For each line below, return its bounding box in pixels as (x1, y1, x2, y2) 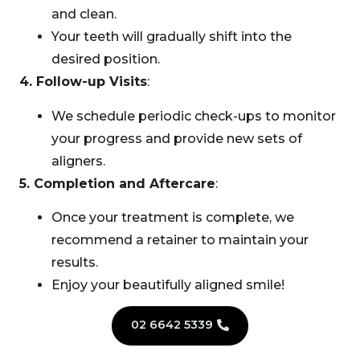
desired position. (51, 51, 160, 67)
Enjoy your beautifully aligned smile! (51, 277, 284, 293)
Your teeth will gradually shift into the (51, 29, 292, 45)
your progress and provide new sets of (51, 130, 302, 146)
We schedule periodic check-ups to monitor (51, 108, 336, 124)
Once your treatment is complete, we (51, 210, 294, 226)
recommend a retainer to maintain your (51, 232, 309, 248)
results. (51, 255, 98, 271)
